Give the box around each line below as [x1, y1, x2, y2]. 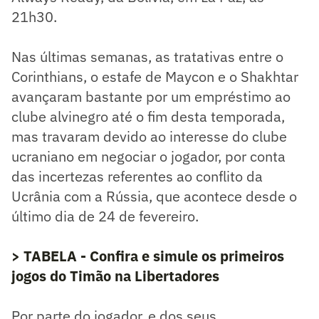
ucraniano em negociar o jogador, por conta [11, 146, 286, 166]
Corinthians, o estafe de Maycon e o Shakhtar [11, 66, 298, 86]
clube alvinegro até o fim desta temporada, [11, 106, 285, 126]
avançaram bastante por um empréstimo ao [11, 86, 291, 106]
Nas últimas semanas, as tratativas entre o [11, 46, 283, 66]
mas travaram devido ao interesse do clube [11, 126, 287, 146]
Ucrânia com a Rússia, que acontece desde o [11, 186, 297, 206]
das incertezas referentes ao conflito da [11, 166, 263, 186]
